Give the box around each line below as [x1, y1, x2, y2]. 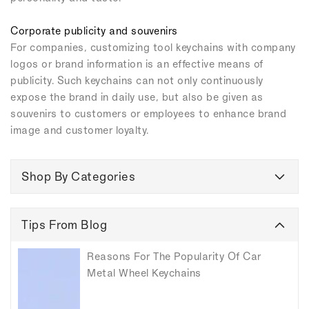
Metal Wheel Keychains [87, 267, 201, 279]
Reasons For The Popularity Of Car [87, 250, 261, 263]
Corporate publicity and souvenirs [10, 25, 178, 37]
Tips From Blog [21, 218, 107, 232]
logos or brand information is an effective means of [10, 58, 263, 70]
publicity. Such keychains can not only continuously [10, 74, 263, 87]
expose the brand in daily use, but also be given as [10, 91, 263, 103]
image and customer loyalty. [10, 124, 149, 137]
